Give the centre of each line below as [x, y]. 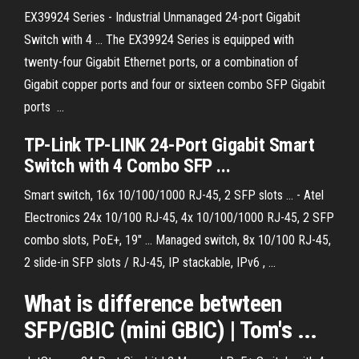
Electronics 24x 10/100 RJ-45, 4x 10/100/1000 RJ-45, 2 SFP [179, 218]
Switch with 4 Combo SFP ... [127, 166]
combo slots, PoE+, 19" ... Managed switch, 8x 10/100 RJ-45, [177, 240]
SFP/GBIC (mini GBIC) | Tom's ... [171, 330]
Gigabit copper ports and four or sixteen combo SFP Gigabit [175, 85]
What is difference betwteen [153, 303]
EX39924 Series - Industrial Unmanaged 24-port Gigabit [162, 17]
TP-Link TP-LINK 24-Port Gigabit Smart [169, 145]
